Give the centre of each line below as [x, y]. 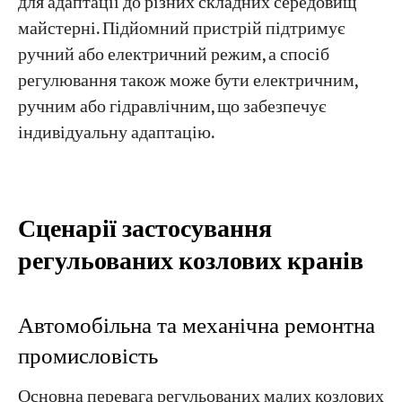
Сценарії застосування [144, 229]
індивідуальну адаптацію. [116, 134]
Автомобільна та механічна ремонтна [196, 327]
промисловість [87, 357]
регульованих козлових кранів [190, 261]
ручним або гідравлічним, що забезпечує [172, 108]
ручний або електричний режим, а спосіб [173, 56]
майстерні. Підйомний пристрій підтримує [181, 30]
